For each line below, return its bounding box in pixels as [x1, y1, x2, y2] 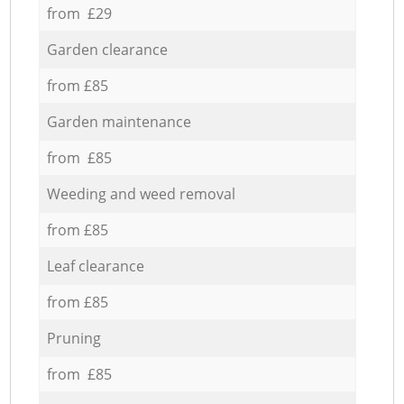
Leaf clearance [46, 255, 144, 276]
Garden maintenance [46, 111, 191, 132]
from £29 [46, 3, 112, 23]
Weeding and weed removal [46, 183, 235, 204]
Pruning [46, 327, 101, 348]
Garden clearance [46, 39, 168, 60]
